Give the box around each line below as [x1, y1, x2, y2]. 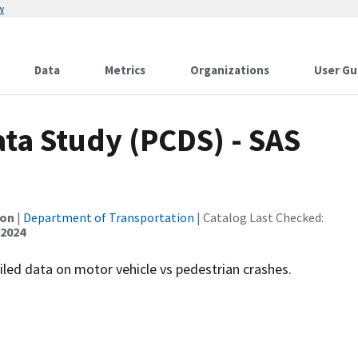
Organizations [190, 62, 269, 78]
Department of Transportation [23, 209, 194, 225]
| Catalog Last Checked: [194, 209, 324, 225]
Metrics [105, 62, 145, 78]
